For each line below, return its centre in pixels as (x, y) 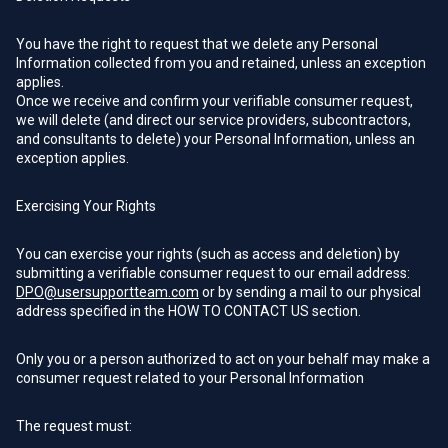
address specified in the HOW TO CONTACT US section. (188, 311)
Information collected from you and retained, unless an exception (221, 63)
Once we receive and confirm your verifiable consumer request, (214, 101)
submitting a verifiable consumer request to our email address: (213, 273)
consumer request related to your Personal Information (190, 378)
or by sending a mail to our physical (310, 292)
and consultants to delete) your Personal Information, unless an (215, 139)
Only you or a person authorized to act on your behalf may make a (223, 359)
